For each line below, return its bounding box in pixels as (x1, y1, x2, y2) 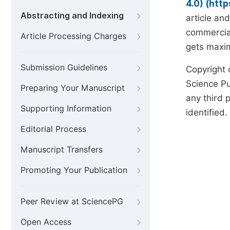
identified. (186, 107, 227, 118)
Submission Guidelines (21, 63, 107, 72)
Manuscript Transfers (21, 145, 103, 155)
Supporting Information (21, 104, 111, 113)
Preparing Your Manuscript (21, 83, 125, 93)
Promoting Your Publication (21, 165, 127, 175)
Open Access (21, 217, 71, 227)
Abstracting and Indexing (21, 11, 124, 21)
